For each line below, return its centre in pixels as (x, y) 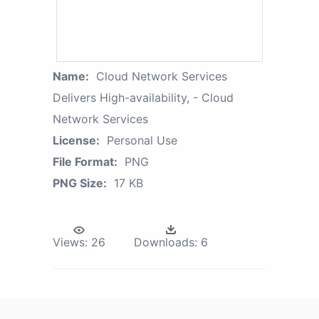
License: (76, 140)
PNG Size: (80, 183)
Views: (70, 242)
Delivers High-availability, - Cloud (143, 97)
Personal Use (142, 140)
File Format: (85, 161)
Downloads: (166, 242)
